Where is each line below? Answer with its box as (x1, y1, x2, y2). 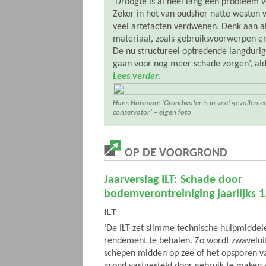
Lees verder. (113, 72, 160, 81)
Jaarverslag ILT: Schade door (104, 174, 242, 186)
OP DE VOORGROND (122, 147, 227, 159)
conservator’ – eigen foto (113, 109, 191, 116)
